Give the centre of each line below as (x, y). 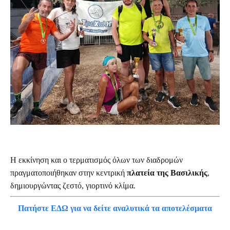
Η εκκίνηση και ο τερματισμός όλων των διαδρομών (97, 160)
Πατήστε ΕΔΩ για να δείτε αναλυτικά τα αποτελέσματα (115, 208)
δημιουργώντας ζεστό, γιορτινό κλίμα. (73, 186)
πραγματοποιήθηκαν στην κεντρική (69, 173)
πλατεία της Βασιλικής (167, 173)
